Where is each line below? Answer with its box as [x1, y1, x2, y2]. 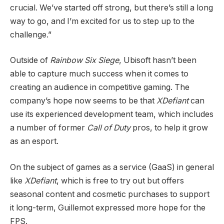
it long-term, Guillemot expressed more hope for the [10, 202, 205, 212]
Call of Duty [87, 123, 130, 133]
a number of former [10, 123, 87, 133]
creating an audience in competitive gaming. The [10, 82, 189, 92]
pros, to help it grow [130, 123, 208, 133]
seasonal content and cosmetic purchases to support [10, 189, 209, 199]
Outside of [10, 55, 48, 65]
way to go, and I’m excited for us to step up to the [10, 16, 194, 26]
